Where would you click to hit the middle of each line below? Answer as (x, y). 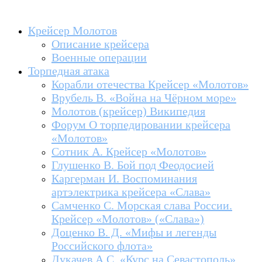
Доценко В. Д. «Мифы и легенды (134, 232)
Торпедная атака (69, 71)
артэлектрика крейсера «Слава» (131, 192)
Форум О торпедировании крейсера (141, 125)
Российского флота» (102, 246)
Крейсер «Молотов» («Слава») (128, 219)
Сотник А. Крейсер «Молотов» (129, 151)
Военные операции (99, 57)
